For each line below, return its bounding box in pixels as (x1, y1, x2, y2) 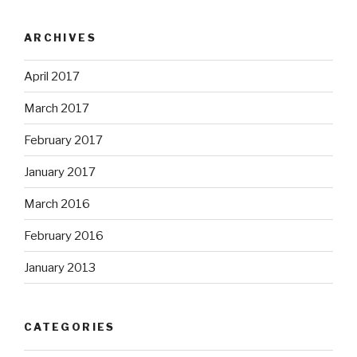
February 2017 (24, 132, 103, 147)
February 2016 (24, 228, 104, 243)
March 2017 (24, 100, 89, 116)
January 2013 (24, 260, 96, 275)
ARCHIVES (24, 30, 96, 44)
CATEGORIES (24, 320, 116, 334)
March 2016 (24, 196, 90, 211)
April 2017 (24, 69, 80, 84)
